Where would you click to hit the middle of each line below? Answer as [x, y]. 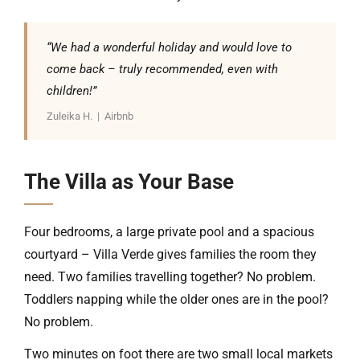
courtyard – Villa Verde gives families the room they [170, 254]
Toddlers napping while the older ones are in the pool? [176, 299]
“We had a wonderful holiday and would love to [169, 47]
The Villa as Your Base [129, 182]
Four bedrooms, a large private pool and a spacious [169, 232]
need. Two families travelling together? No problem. [170, 277]
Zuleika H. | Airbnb [90, 116]
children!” [72, 91]
